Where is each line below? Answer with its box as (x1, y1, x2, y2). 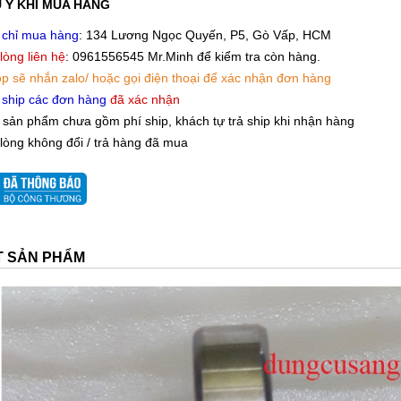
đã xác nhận (109, 92, 180, 107)
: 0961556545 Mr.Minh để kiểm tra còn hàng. (64, 49, 320, 64)
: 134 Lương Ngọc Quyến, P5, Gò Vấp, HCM (78, 28, 331, 43)
